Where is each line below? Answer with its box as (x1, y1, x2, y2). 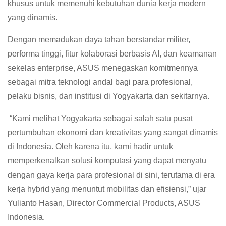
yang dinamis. (8, 13, 58, 22)
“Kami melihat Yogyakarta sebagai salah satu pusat (8, 114, 193, 123)
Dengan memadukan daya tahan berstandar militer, (8, 35, 190, 44)
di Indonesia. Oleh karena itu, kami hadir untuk (8, 142, 173, 151)
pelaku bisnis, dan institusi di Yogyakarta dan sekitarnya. (8, 92, 209, 101)
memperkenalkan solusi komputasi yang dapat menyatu (8, 156, 206, 165)
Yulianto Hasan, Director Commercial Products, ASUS (8, 199, 200, 208)
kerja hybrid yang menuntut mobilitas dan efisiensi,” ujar (8, 185, 206, 194)
